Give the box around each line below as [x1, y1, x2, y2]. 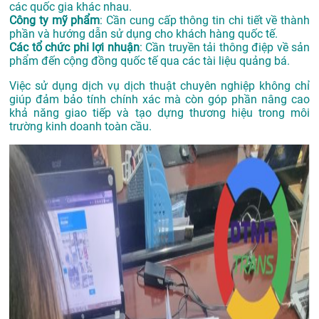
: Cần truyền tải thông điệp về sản [139, 40, 310, 54]
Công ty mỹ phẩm [9, 13, 100, 27]
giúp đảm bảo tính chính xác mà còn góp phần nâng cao [9, 92, 310, 106]
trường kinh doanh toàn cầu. [9, 119, 152, 133]
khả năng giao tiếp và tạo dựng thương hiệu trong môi [9, 105, 310, 120]
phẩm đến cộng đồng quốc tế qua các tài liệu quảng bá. [9, 53, 290, 68]
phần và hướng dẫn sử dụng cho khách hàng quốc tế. [9, 26, 278, 41]
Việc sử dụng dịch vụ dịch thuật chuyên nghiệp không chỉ [9, 78, 310, 93]
